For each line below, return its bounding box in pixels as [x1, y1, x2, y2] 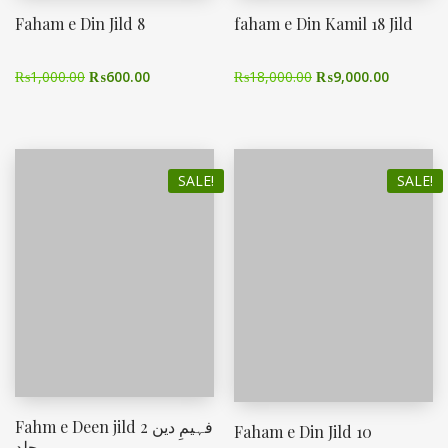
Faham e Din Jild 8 [15, 13, 145, 35]
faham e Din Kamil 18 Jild [234, 13, 413, 35]
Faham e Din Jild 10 [234, 421, 372, 443]
